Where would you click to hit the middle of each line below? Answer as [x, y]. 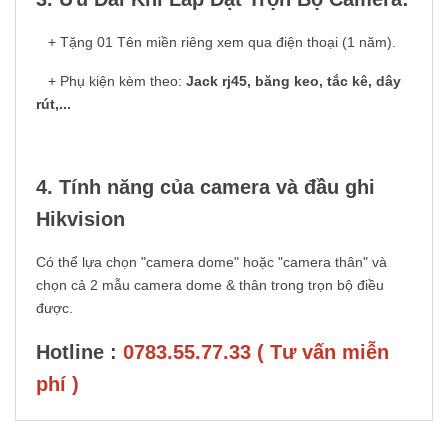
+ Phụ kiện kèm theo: [111, 81]
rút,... [53, 104]
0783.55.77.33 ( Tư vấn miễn [256, 352]
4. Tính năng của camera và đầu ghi [205, 187]
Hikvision [80, 219]
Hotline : [79, 352]
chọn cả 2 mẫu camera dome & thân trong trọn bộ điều [210, 285]
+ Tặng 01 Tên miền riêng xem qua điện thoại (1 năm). [216, 42]
